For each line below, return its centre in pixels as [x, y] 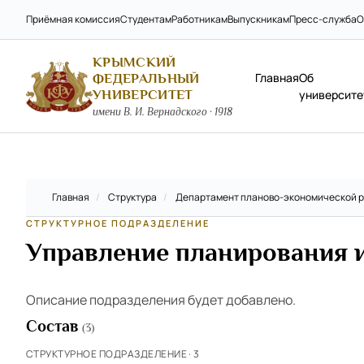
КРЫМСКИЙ [134, 62]
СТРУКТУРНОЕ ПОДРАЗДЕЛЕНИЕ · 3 [113, 354]
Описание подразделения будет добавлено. [161, 300]
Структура [132, 197]
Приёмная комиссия [73, 19]
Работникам [199, 19]
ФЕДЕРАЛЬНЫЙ [146, 78]
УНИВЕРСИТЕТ [143, 95]
